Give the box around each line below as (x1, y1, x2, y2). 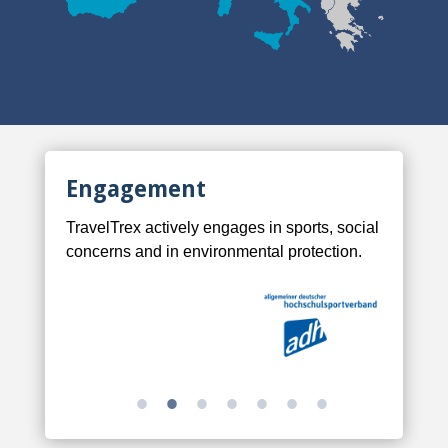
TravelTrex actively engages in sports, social (66, 219, 380, 237)
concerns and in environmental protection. (66, 243, 363, 261)
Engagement (66, 170, 207, 204)
